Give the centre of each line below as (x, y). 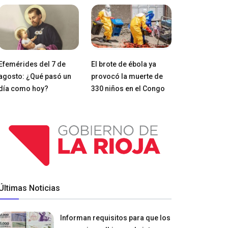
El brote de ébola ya (123, 64)
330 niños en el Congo (128, 88)
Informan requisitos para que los (116, 218)
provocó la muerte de (127, 76)
